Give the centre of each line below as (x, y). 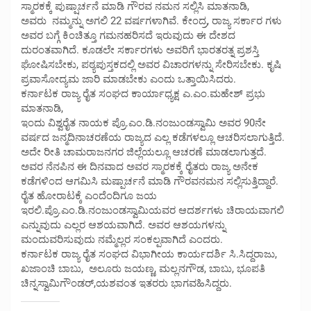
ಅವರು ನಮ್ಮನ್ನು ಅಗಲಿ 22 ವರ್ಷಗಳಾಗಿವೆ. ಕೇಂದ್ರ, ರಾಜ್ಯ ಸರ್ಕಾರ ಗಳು (151, 20)
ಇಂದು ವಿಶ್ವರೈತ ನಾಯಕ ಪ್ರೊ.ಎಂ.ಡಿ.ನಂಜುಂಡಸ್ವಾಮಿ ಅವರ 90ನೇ (143, 123)
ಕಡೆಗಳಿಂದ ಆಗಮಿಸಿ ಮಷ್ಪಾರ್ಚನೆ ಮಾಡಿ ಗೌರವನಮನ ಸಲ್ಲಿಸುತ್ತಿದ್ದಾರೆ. (150, 181)
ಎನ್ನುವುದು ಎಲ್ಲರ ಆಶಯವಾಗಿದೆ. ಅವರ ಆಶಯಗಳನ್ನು (123, 225)
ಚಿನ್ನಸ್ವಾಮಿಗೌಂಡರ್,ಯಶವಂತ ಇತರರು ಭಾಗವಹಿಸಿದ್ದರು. (126, 283)
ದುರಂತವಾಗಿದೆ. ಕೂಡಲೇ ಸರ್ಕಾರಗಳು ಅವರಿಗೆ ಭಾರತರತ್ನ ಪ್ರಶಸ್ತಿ (140, 50)
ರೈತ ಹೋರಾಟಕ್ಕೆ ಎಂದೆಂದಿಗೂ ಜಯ (89, 195)
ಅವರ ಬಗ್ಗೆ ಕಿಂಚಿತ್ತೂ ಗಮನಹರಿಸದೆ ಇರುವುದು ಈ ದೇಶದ (128, 35)
